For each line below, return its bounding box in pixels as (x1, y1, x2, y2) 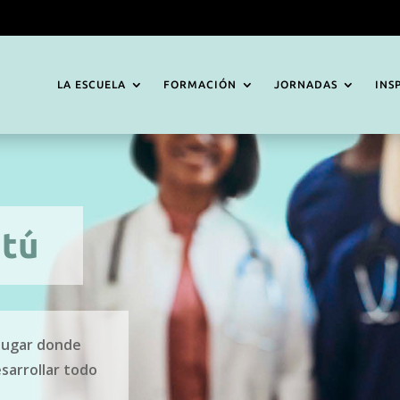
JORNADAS (273, 78, 337, 90)
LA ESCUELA (56, 78, 126, 90)
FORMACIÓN (162, 78, 237, 90)
